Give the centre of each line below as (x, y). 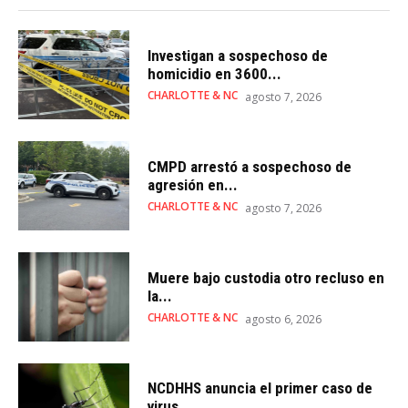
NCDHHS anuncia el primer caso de (260, 388)
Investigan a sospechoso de (238, 55)
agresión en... (193, 184)
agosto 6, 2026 (284, 319)
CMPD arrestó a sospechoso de (250, 166)
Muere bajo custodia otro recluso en (266, 277)
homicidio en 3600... (215, 73)
